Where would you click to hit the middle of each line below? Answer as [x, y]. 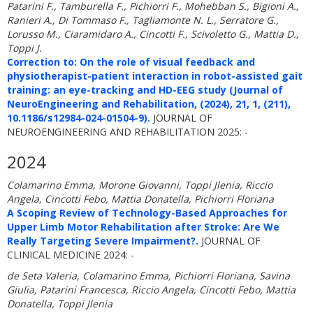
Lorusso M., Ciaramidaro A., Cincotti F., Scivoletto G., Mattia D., [153, 34]
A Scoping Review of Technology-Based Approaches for [147, 213]
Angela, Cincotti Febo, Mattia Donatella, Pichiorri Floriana [140, 199]
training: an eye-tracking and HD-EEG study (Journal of [145, 90]
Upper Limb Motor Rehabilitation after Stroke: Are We [143, 227]
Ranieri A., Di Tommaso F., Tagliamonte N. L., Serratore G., [143, 20]
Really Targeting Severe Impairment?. [103, 241]
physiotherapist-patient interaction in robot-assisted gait [155, 76]
